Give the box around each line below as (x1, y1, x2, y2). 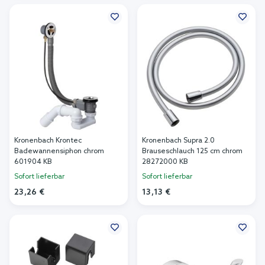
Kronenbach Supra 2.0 (142, 137, 215, 146)
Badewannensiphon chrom (14, 147, 104, 156)
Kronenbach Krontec (14, 137, 82, 146)
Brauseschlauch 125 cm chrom (142, 147, 243, 156)
